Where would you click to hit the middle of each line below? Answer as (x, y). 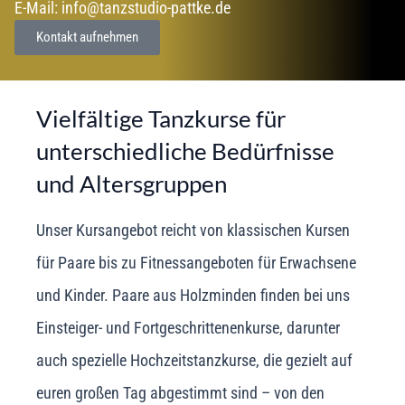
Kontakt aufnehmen (87, 37)
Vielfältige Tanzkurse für (161, 118)
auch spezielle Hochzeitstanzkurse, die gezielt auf (194, 360)
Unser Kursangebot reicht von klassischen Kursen (193, 230)
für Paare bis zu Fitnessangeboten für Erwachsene (196, 262)
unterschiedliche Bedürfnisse (185, 151)
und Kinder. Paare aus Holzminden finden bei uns (193, 295)
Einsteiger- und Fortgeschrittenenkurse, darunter (188, 327)
